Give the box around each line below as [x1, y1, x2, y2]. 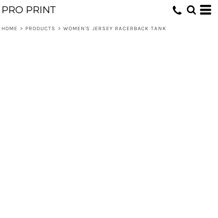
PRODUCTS [25, 25, 56, 32]
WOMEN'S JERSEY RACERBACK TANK [63, 25, 166, 32]
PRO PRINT [1, 4, 55, 16]
